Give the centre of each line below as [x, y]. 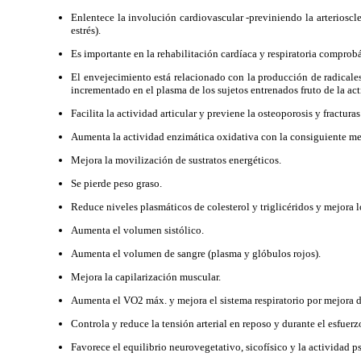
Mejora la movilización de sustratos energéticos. [176, 160]
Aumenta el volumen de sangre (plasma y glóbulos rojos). [196, 253]
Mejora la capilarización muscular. [146, 277]
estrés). [86, 30]
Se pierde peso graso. [116, 183]
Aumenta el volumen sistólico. [137, 230]
